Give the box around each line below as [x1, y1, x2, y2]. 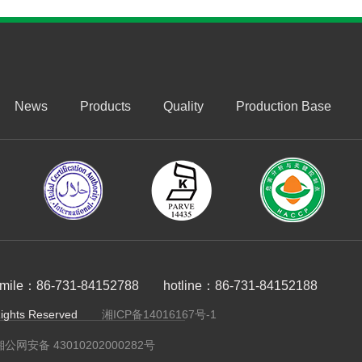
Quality [162, 99, 204, 114]
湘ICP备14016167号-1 [101, 308, 217, 322]
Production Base [235, 99, 331, 114]
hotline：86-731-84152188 [162, 279, 318, 293]
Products [79, 99, 131, 114]
